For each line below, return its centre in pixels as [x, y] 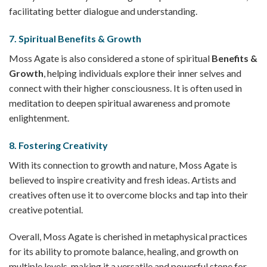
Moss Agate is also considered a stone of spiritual [110, 58]
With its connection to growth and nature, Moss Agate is [123, 164]
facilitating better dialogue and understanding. [103, 11]
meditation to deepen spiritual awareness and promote [119, 103]
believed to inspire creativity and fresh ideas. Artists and [122, 179]
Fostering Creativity [63, 145]
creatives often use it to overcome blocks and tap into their [128, 194]
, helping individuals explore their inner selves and [142, 73]
